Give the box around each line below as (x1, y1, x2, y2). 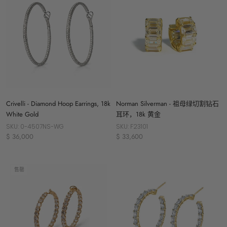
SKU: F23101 (116, 122, 148, 131)
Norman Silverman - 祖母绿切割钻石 (116, 99, 219, 109)
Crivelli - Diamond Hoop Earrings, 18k (6, 99, 110, 109)
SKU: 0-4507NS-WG (6, 122, 64, 131)
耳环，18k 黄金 (116, 109, 161, 120)
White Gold (6, 109, 39, 120)
